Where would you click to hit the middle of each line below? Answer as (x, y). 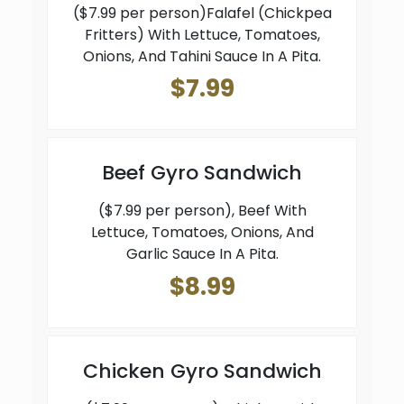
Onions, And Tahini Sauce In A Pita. (202, 57)
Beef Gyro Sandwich (202, 173)
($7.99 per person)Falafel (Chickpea (202, 14)
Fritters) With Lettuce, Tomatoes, (202, 35)
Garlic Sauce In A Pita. (202, 254)
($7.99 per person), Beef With (202, 211)
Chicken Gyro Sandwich (202, 371)
